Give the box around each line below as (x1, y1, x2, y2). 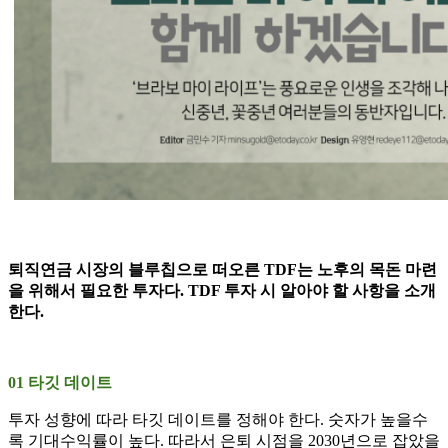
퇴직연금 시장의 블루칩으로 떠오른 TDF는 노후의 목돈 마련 (8, 261, 437, 279)
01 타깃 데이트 (8, 374, 112, 392)
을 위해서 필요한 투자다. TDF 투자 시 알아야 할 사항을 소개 (8, 282, 436, 300)
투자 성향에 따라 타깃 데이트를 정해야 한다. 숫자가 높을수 (8, 411, 428, 429)
